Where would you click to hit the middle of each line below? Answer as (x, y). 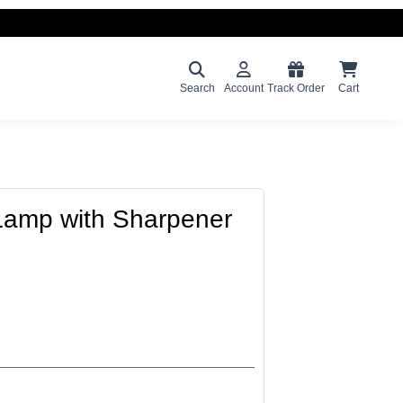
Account (244, 88)
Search (197, 88)
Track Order (296, 88)
